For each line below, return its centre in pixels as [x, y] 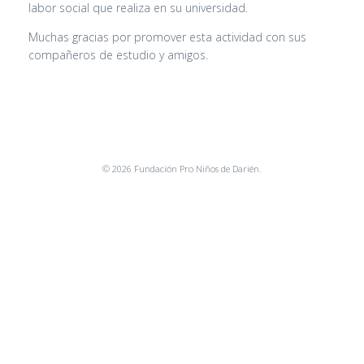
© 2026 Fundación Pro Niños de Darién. [182, 169]
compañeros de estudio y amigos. [118, 55]
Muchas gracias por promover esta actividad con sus [167, 37]
